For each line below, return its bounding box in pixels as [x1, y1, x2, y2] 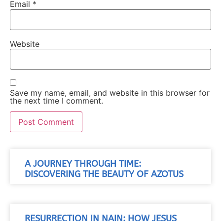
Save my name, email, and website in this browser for [10, 87, 210, 98]
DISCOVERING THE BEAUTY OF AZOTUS [25, 169, 184, 180]
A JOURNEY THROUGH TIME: [25, 159, 141, 170]
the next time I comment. [10, 95, 103, 106]
